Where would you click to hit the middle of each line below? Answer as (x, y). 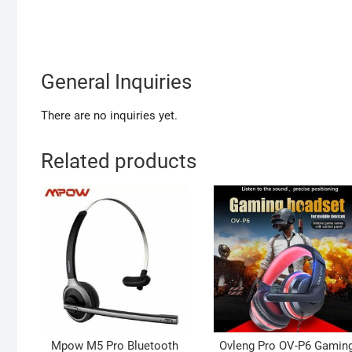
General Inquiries (116, 82)
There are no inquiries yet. (109, 116)
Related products (119, 161)
